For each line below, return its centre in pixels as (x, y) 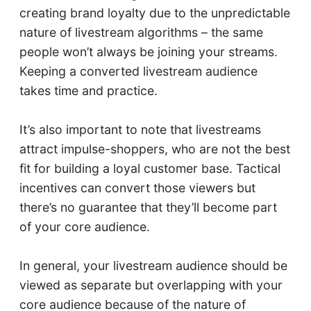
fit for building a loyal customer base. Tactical (150, 168)
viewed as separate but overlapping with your (151, 285)
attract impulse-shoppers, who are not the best (154, 149)
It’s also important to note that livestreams (140, 129)
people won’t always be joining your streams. (148, 51)
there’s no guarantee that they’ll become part (148, 207)
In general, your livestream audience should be (153, 265)
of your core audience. (84, 226)
